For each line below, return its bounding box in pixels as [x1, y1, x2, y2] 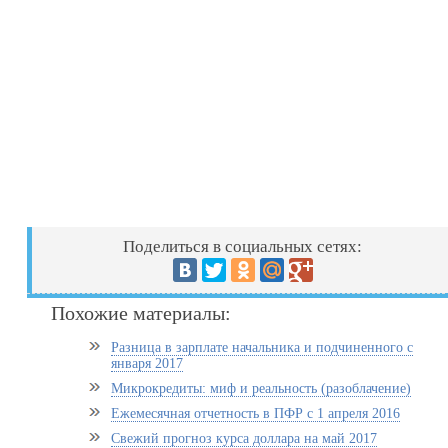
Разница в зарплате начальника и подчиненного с [111, 340, 414, 355]
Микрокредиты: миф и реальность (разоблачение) [111, 381, 412, 396]
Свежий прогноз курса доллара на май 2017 [111, 431, 378, 446]
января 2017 [111, 356, 184, 371]
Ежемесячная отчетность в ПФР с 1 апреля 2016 [111, 406, 401, 421]
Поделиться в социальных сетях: [123, 237, 363, 256]
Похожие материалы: [51, 302, 232, 324]
